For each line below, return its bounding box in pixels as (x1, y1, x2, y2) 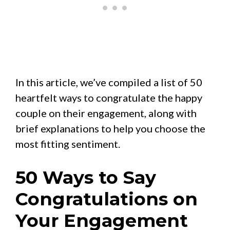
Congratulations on (15, 188, 198, 210)
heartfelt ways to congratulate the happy (15, 91, 202, 104)
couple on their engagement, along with (15, 107, 197, 120)
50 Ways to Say (15, 166, 156, 189)
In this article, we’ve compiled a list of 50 (15, 76, 202, 89)
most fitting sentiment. (15, 138, 120, 150)
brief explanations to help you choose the (15, 122, 205, 135)
